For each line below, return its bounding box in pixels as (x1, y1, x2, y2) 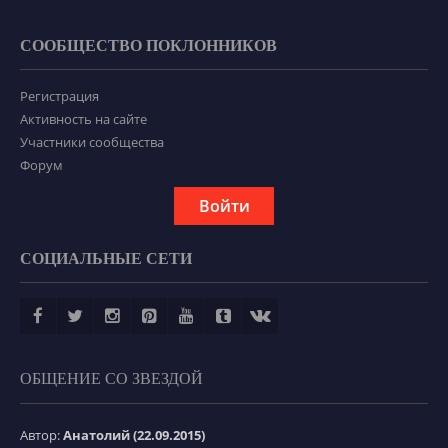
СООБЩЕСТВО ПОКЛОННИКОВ (20, 37, 277, 55)
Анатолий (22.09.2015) (63, 426, 205, 445)
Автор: (20, 426, 63, 445)
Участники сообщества (20, 133, 164, 152)
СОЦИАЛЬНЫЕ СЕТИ (20, 250, 192, 268)
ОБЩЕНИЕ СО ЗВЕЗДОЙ (20, 370, 203, 388)
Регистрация (20, 87, 99, 106)
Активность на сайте (20, 110, 147, 129)
